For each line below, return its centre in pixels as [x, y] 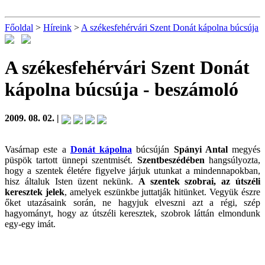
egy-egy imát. [30, 224]
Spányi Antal [201, 149]
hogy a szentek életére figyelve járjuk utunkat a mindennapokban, [132, 170]
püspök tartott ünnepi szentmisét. [71, 160]
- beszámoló [188, 89]
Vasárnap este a [38, 149]
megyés [244, 149]
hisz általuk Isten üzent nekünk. [72, 181]
